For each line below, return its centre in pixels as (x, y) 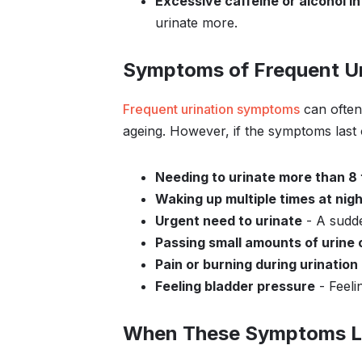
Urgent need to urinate (229, 221)
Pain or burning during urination (257, 264)
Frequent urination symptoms (211, 109)
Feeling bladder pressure (235, 286)
